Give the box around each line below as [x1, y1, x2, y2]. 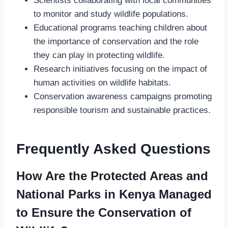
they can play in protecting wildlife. [34, 50, 165, 60]
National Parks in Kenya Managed [16, 187, 212, 201]
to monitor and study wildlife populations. [34, 9, 188, 19]
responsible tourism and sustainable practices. [34, 105, 211, 115]
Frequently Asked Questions [16, 140, 211, 157]
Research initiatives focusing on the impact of [34, 64, 207, 74]
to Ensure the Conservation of [16, 205, 191, 219]
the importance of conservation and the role [34, 36, 198, 46]
